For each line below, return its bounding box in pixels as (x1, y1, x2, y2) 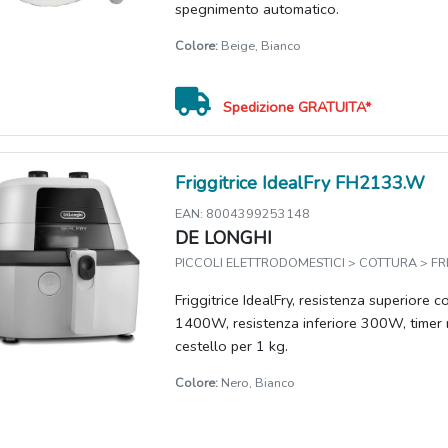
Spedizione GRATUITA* (223, 97, 372, 117)
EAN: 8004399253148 (175, 205, 311, 222)
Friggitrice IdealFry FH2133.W (175, 171, 426, 195)
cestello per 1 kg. (175, 336, 289, 356)
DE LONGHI (175, 226, 273, 250)
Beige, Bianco (218, 37, 302, 54)
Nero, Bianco (218, 374, 296, 391)
